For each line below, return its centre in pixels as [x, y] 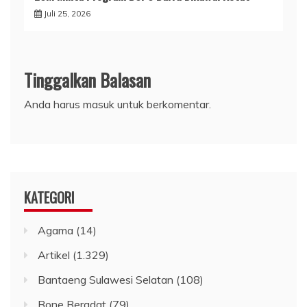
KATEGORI [49, 197]
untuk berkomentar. [163, 104]
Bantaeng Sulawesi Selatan [106, 279]
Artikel [54, 255]
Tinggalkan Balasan [87, 79]
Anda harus [53, 104]
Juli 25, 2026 [67, 13]
